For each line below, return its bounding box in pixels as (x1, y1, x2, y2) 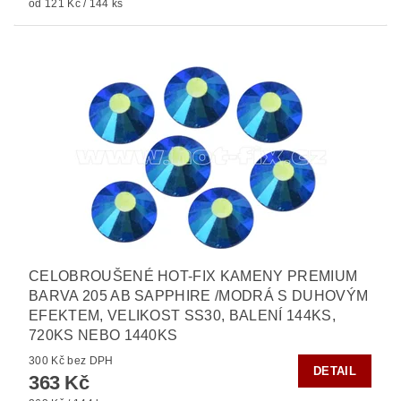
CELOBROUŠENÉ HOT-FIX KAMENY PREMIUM (29, 268, 358, 284)
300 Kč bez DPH (67, 354, 114, 367)
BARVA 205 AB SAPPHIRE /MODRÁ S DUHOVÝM (29, 287, 369, 303)
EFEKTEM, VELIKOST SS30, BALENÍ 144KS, (29, 307, 336, 323)
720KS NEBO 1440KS (29, 327, 178, 343)
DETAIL (313, 363, 356, 378)
